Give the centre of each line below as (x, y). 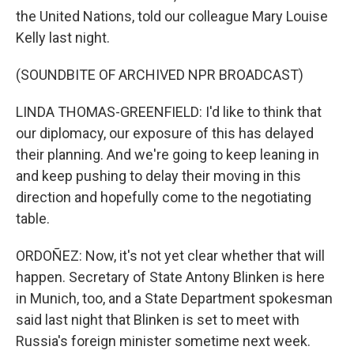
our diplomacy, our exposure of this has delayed (165, 133)
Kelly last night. (63, 38)
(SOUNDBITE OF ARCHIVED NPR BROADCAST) (160, 75)
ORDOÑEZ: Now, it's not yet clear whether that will (170, 256)
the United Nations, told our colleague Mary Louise (172, 16)
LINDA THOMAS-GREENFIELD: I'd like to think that (169, 112)
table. (33, 218)
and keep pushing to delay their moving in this (158, 176)
